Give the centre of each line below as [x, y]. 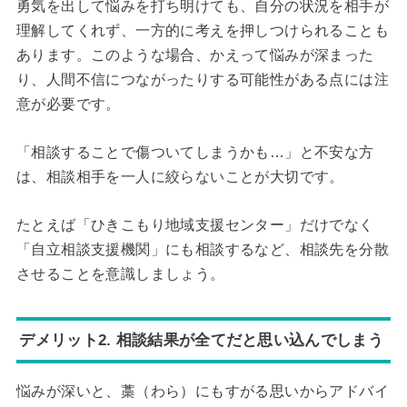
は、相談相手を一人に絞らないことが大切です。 [180, 177]
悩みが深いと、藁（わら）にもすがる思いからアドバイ [202, 391]
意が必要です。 [68, 104]
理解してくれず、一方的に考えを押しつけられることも [202, 31]
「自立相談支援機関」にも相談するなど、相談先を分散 [202, 249]
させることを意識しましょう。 [120, 273]
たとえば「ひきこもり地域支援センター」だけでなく [195, 224]
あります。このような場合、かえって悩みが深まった [195, 55]
